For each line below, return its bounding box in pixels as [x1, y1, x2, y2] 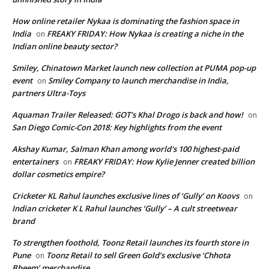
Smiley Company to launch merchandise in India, [48, 74, 229, 86]
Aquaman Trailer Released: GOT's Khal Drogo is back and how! [12, 109, 243, 120]
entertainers [12, 156, 58, 167]
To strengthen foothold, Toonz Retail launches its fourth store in [12, 237, 249, 248]
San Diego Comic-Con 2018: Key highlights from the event [12, 121, 222, 133]
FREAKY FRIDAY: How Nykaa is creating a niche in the [47, 28, 243, 39]
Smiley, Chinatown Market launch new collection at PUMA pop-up [12, 62, 256, 73]
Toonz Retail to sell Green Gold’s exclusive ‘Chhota [46, 249, 231, 261]
